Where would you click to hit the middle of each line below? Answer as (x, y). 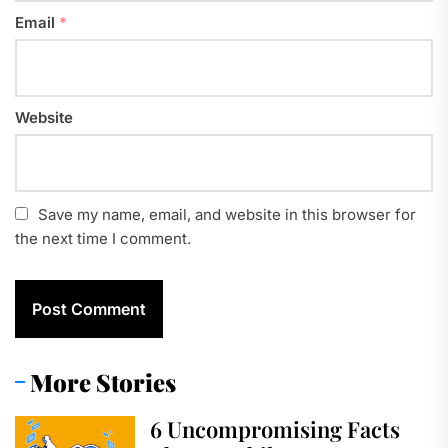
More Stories (103, 381)
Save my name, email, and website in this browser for (227, 214)
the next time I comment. (103, 238)
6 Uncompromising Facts (275, 428)
